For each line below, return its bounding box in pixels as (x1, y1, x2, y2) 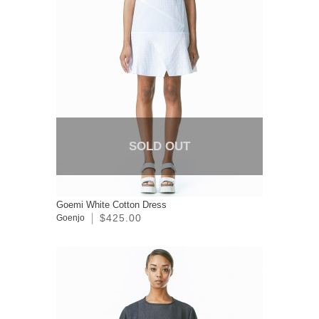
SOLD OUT (129, 140, 190, 154)
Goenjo (56, 213, 85, 224)
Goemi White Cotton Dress (56, 199, 167, 211)
